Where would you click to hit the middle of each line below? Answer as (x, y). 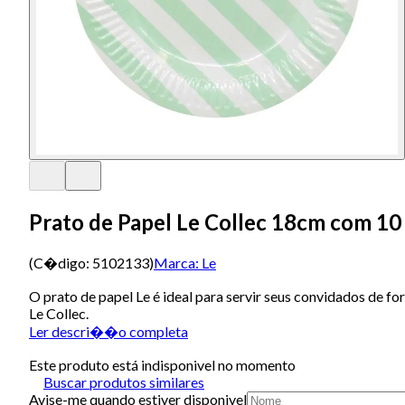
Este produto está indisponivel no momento (162, 364)
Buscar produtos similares (124, 381)
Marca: (176, 262)
